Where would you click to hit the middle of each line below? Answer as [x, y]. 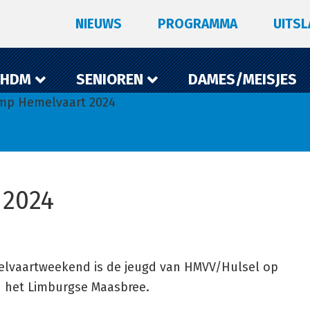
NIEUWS [99, 24]
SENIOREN [110, 79]
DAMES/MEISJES [243, 79]
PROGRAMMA [198, 24]
